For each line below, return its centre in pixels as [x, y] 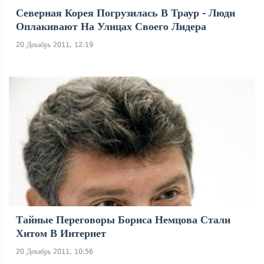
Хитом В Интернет [61, 233]
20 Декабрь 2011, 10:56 [55, 252]
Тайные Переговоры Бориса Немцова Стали [123, 220]
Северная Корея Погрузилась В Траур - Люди [126, 13]
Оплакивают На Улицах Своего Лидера [111, 27]
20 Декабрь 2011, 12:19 [55, 45]
